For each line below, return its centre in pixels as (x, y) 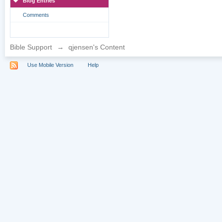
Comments (36, 15)
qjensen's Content (97, 47)
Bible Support (31, 47)
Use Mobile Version (51, 65)
